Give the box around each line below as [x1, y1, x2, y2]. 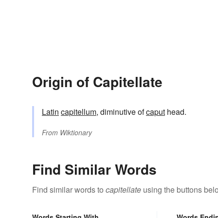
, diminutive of [96, 106, 146, 118]
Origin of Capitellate [32, 72, 163, 92]
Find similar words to [32, 184, 106, 196]
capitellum [61, 106, 96, 118]
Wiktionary [60, 127, 92, 138]
